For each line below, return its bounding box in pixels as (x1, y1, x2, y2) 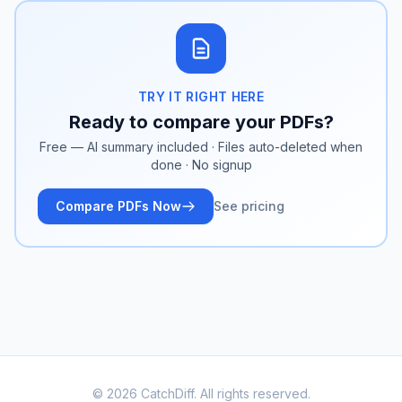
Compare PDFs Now (56, 197, 181, 214)
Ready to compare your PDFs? (68, 110, 334, 133)
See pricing (214, 197, 284, 214)
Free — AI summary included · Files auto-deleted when (39, 138, 363, 154)
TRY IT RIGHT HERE (138, 88, 264, 104)
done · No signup (150, 156, 252, 172)
